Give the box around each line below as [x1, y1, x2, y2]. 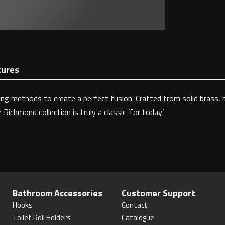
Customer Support [121, 186, 195, 200]
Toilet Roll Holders [13, 212, 71, 223]
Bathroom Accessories [13, 186, 103, 200]
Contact [121, 199, 148, 211]
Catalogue [121, 212, 154, 223]
